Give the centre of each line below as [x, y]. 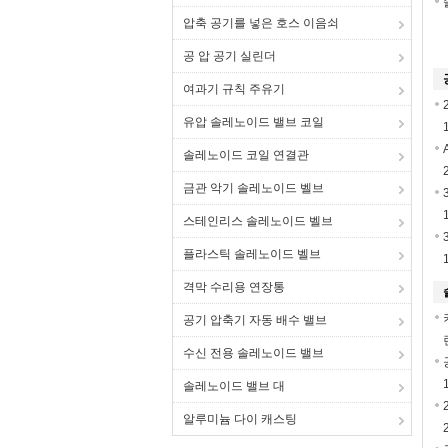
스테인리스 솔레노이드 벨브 [258, 221]
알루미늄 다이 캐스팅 [240, 419]
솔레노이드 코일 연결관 [246, 155]
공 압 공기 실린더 [229, 56]
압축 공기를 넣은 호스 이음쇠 [261, 23]
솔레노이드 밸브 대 [234, 386]
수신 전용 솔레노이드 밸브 [253, 353]
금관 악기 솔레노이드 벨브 [253, 188]
